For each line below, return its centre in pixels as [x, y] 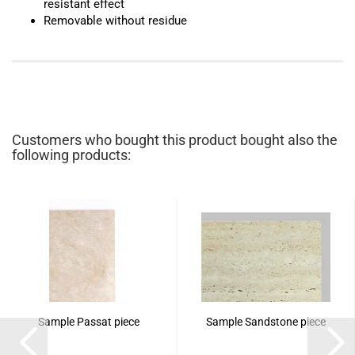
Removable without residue [117, 21]
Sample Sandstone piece [266, 322]
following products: [71, 155]
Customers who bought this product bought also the [175, 140]
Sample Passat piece [88, 322]
